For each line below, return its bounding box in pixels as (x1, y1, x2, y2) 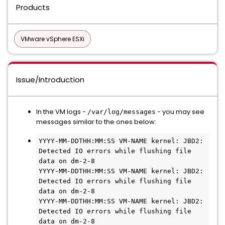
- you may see (156, 107, 204, 117)
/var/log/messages (87, 108, 156, 116)
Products (16, 2, 50, 13)
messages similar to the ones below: (36, 117, 156, 127)
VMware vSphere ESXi (21, 35, 84, 43)
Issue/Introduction (16, 74, 84, 85)
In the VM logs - (36, 107, 87, 117)
